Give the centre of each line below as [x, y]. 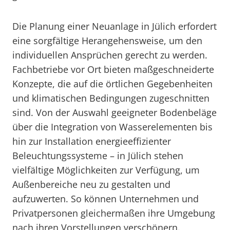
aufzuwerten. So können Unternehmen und [106, 199]
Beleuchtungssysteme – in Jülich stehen [98, 156]
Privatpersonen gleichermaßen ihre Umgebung [114, 213]
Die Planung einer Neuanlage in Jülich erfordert [114, 26]
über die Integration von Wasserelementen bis [112, 127]
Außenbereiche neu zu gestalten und [91, 184]
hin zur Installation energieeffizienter [92, 141]
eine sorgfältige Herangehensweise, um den [107, 41]
